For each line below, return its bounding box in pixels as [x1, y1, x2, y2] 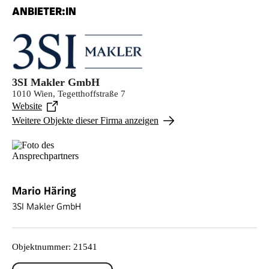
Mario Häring [12, 184, 76, 197]
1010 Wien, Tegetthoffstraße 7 [12, 88, 125, 98]
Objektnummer [12, 241, 68, 252]
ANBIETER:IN [12, 4, 76, 17]
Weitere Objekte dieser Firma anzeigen [12, 115, 159, 125]
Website [12, 100, 42, 111]
